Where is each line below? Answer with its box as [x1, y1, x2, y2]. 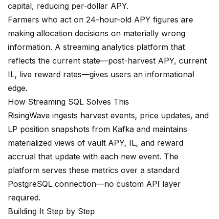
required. [8, 193, 41, 203]
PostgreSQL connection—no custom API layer [8, 179, 181, 189]
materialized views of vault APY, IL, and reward [8, 138, 183, 148]
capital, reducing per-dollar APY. [8, 1, 129, 11]
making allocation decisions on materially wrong [8, 28, 185, 39]
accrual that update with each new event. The [8, 152, 178, 162]
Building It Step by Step [8, 206, 95, 217]
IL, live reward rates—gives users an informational [8, 69, 194, 80]
